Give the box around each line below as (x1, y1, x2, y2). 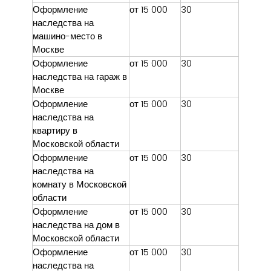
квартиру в (33, 123, 77, 137)
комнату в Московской (33, 177, 126, 191)
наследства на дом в (33, 218, 120, 231)
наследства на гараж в (33, 70, 127, 83)
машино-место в (33, 29, 102, 42)
